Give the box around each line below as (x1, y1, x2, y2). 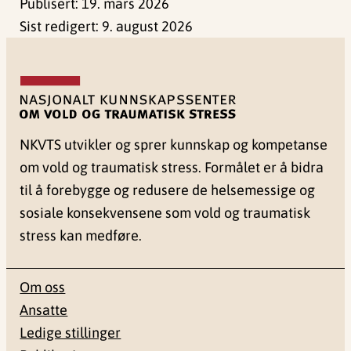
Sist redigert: (20, 17, 103, 34)
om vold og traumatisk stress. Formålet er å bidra (20, 158, 324, 175)
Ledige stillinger (20, 324, 121, 342)
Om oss (20, 279, 66, 296)
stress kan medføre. (20, 226, 143, 244)
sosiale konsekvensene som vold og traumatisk (20, 204, 311, 221)
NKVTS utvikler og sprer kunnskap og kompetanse (20, 136, 328, 153)
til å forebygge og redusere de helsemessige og (20, 181, 316, 198)
